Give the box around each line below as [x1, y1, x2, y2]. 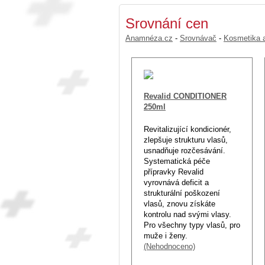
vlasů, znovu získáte [144, 199, 215, 208]
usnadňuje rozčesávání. [144, 146, 225, 155]
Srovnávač [180, 33, 216, 43]
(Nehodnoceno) [144, 241, 195, 251]
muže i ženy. [144, 231, 188, 240]
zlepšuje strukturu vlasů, [144, 135, 228, 144]
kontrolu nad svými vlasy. [144, 209, 231, 219]
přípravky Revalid [144, 167, 203, 176]
